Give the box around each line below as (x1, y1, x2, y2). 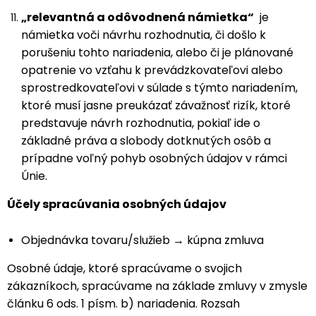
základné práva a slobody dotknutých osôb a (21, 133, 271, 149)
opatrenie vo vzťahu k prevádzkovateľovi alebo (21, 62, 283, 78)
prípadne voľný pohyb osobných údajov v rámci (21, 150, 287, 166)
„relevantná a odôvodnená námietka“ (21, 9, 254, 25)
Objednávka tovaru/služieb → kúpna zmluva (21, 232, 264, 248)
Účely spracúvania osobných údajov (7, 196, 226, 212)
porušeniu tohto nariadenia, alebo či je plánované (21, 44, 293, 61)
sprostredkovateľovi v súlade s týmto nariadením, (21, 80, 298, 96)
